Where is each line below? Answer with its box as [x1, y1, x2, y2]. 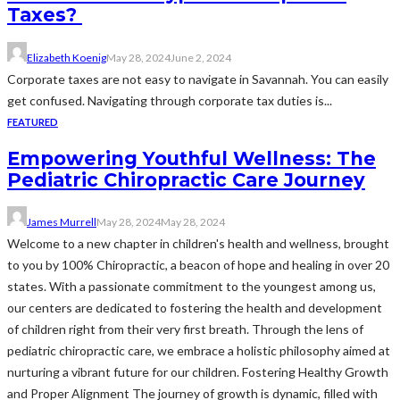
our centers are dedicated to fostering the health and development [7, 300, 382, 316]
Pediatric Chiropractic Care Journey [7, 168, 365, 191]
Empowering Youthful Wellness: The [7, 146, 376, 170]
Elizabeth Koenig [27, 50, 106, 64]
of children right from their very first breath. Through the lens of [7, 321, 363, 337]
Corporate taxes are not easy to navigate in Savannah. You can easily [7, 71, 388, 87]
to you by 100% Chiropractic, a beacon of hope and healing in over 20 [7, 257, 389, 273]
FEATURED [7, 115, 58, 128]
